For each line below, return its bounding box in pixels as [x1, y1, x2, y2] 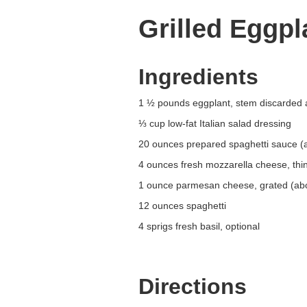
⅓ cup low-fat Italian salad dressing [138, 118, 291, 129]
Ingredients [138, 64, 258, 89]
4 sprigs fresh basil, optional [138, 221, 260, 232]
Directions [138, 274, 247, 299]
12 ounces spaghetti [138, 200, 226, 211]
